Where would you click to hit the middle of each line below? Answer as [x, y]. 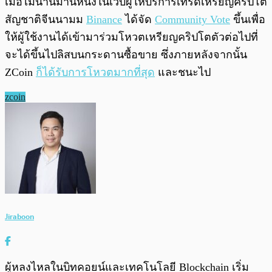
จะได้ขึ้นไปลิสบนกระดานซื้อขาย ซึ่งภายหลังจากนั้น [126, 55]
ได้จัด [138, 20]
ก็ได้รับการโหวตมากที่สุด [95, 73]
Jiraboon [19, 216]
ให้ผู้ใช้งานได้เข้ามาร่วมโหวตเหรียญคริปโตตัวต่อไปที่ [131, 37]
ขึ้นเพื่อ [248, 20]
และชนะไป [183, 73]
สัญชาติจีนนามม [46, 20]
